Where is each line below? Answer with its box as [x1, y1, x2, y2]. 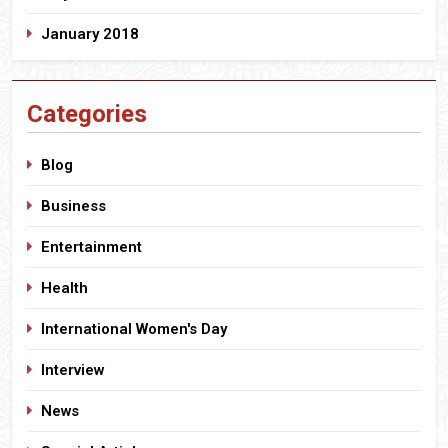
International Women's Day [41, 319, 227, 338]
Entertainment [41, 237, 142, 256]
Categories [27, 99, 147, 128]
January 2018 [41, 24, 139, 43]
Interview [41, 360, 104, 379]
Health [41, 278, 88, 297]
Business [41, 196, 106, 215]
